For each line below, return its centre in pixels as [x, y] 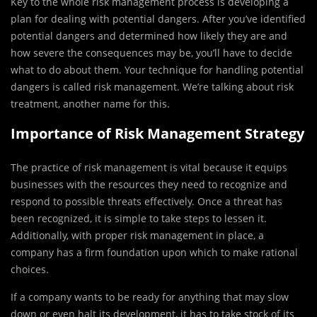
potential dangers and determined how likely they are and [149, 36]
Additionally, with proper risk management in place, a [137, 236]
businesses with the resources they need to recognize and [149, 185]
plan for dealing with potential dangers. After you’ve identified [158, 19]
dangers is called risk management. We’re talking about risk [152, 87]
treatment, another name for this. [90, 104]
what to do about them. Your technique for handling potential [157, 70]
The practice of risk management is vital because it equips [149, 168]
